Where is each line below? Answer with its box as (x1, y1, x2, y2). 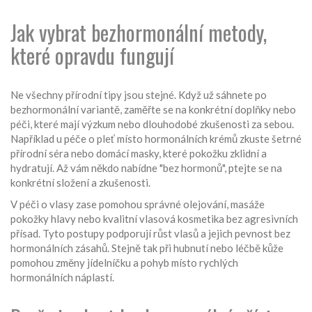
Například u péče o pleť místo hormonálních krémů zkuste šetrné (10, 132, 302, 145)
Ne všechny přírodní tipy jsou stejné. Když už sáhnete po (10, 88, 267, 101)
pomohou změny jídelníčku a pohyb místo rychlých (10, 256, 238, 269)
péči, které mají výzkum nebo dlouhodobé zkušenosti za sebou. (10, 118, 294, 130)
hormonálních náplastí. (10, 271, 114, 283)
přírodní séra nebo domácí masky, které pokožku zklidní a (10, 147, 267, 159)
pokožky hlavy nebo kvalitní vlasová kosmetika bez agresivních (10, 212, 298, 225)
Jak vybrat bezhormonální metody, (10, 17, 267, 48)
